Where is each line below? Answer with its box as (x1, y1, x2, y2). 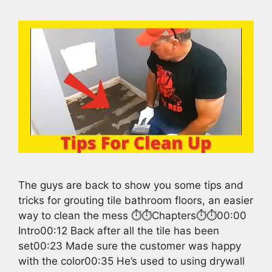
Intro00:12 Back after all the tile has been (18, 225, 219, 237)
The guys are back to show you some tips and (18, 179, 243, 192)
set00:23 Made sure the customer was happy (18, 240, 241, 253)
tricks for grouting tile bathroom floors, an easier (18, 194, 253, 207)
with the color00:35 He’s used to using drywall (18, 255, 245, 268)
